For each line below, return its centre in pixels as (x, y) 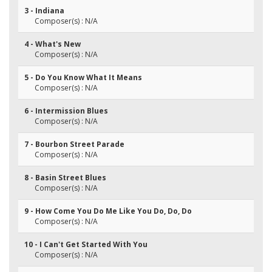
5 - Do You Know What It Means (83, 77)
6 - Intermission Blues (66, 111)
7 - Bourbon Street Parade (74, 144)
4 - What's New (53, 44)
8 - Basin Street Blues (65, 178)
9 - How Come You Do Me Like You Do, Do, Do (108, 211)
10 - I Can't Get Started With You (86, 244)
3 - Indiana (44, 11)
